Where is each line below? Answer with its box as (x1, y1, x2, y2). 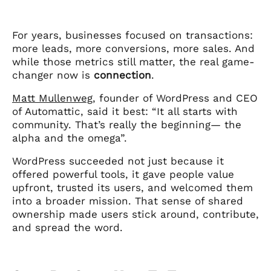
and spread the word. (12, 221, 123, 233)
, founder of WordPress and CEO (93, 91, 258, 104)
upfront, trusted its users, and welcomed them (12, 181, 253, 194)
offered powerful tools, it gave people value (12, 168, 234, 180)
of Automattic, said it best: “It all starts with (12, 105, 238, 117)
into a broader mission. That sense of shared (12, 194, 243, 207)
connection (94, 68, 151, 81)
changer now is (12, 68, 94, 81)
